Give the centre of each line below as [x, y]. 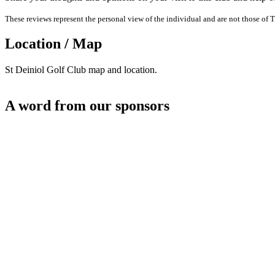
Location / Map [53, 44]
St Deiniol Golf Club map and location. [81, 70]
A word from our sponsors [87, 106]
